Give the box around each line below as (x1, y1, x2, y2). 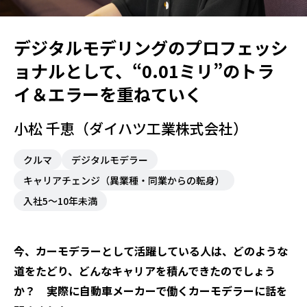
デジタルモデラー (71, 152, 148, 167)
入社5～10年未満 (23, 193, 97, 208)
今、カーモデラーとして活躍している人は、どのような (14, 242, 288, 259)
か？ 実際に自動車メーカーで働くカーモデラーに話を (14, 282, 287, 299)
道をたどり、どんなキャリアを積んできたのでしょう (14, 262, 275, 279)
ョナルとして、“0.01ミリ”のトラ (14, 58, 274, 83)
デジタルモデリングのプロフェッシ (14, 34, 288, 60)
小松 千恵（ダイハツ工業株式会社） (14, 117, 247, 138)
